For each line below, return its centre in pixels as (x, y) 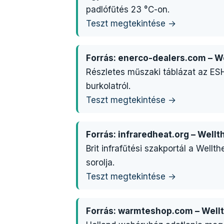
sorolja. (100, 163)
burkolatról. (108, 86)
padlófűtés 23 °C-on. (128, 10)
